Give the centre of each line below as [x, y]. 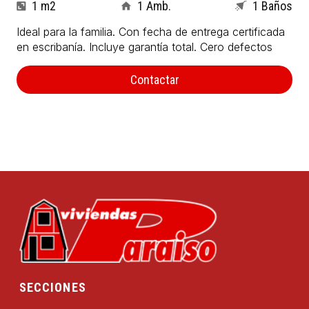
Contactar [154, 80]
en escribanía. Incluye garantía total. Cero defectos [144, 47]
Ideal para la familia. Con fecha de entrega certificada [151, 32]
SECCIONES [53, 287]
